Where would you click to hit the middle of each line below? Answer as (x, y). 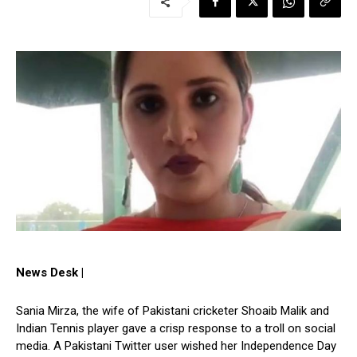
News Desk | (50, 273)
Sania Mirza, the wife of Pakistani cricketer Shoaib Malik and (173, 311)
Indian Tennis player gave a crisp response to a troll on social (176, 329)
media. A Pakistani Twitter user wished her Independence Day (176, 346)
